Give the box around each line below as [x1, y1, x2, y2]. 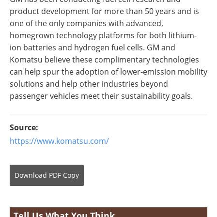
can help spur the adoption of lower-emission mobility [10, 66, 207, 77]
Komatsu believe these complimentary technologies [10, 54, 199, 64]
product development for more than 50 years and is [10, 5, 199, 16]
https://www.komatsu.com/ [10, 135, 109, 146]
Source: [10, 122, 38, 133]
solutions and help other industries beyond [10, 78, 168, 89]
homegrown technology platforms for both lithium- [10, 30, 197, 40]
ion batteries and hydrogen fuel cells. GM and [10, 42, 175, 52]
